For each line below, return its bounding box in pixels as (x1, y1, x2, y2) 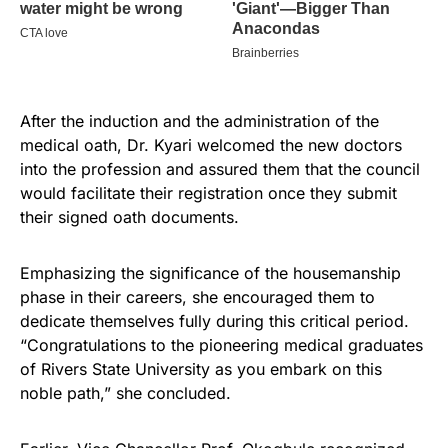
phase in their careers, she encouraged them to (20, 286, 375, 307)
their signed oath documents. (20, 206, 239, 227)
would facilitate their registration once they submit (20, 182, 397, 203)
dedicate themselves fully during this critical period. (20, 310, 409, 331)
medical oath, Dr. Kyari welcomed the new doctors (20, 134, 402, 155)
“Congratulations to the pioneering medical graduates (20, 334, 423, 355)
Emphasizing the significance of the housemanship (20, 262, 401, 283)
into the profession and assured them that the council (20, 158, 420, 179)
